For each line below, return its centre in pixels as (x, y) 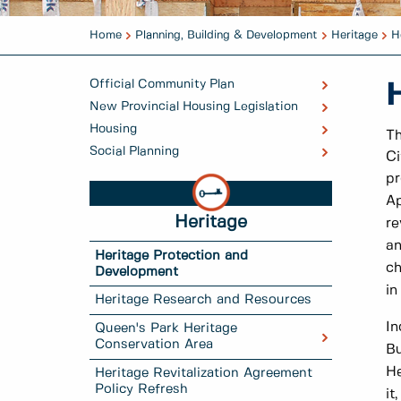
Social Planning (134, 152)
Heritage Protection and (172, 256)
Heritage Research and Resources (204, 300)
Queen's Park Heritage (166, 329)
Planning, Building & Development (226, 35)
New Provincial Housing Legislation (194, 107)
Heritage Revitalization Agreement (204, 373)
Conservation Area (154, 345)
